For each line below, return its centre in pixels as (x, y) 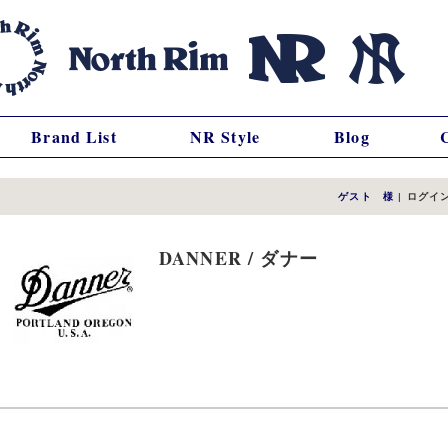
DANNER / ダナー (238, 258)
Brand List (74, 136)
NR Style (225, 136)
